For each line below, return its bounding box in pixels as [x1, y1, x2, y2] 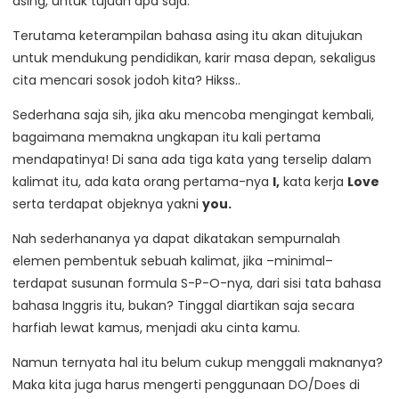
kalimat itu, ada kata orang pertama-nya [12, 173, 273, 191]
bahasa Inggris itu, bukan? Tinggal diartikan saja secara [12, 297, 354, 314]
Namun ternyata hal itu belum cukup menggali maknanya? [12, 354, 383, 371]
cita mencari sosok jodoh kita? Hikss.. [12, 71, 240, 89]
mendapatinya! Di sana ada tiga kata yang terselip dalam [12, 151, 371, 168]
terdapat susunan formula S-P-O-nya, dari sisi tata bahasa [12, 274, 381, 292]
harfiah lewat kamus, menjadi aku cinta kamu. [12, 319, 300, 337]
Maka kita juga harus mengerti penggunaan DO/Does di [12, 376, 360, 394]
